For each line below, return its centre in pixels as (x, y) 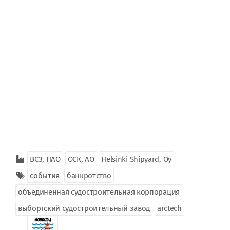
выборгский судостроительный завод (84, 208)
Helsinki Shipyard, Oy (136, 159)
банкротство (89, 176)
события (45, 176)
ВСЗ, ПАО (45, 159)
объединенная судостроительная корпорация (99, 192)
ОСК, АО (81, 159)
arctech (169, 208)
